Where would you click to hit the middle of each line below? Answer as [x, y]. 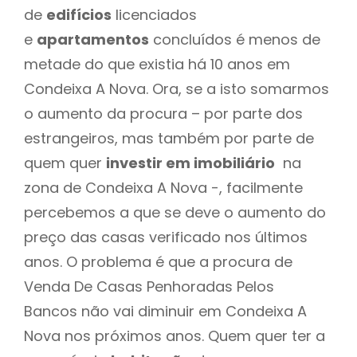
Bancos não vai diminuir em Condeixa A [165, 311]
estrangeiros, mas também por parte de [169, 138]
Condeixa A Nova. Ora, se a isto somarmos [177, 88]
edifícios [79, 14]
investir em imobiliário [190, 163]
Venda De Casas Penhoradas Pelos [149, 286]
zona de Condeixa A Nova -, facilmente [163, 187]
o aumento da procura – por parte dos [163, 113]
